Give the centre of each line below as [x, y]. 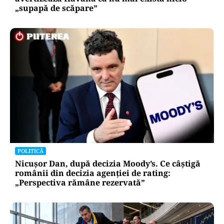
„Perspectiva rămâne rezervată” [80, 182]
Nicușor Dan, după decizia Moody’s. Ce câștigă [108, 163]
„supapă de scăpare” [56, 8]
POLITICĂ [30, 150]
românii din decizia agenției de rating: [93, 173]
